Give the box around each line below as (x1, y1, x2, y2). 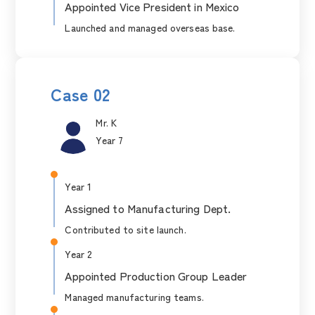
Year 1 (65, 179, 92, 193)
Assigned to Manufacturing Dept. (65, 200, 231, 217)
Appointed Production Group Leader (65, 267, 247, 284)
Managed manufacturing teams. (65, 290, 204, 304)
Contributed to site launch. (65, 222, 186, 236)
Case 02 (51, 82, 110, 106)
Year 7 (96, 133, 124, 147)
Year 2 (65, 247, 93, 261)
